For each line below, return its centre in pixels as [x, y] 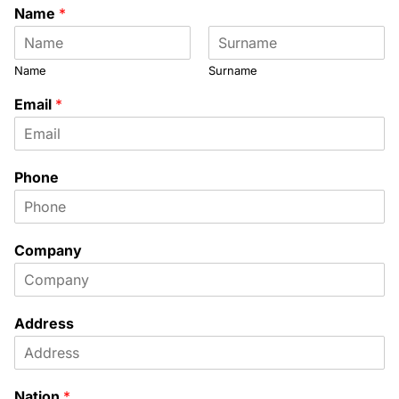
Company [48, 250]
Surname [233, 70]
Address [44, 323]
